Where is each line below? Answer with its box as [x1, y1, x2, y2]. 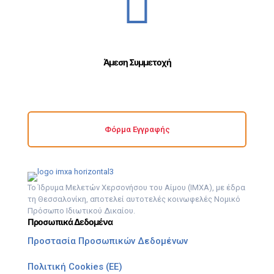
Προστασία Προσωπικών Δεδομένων [28, 235, 188, 247]
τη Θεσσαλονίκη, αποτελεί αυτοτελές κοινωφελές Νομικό [28, 194, 240, 204]
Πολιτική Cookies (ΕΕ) [28, 261, 122, 273]
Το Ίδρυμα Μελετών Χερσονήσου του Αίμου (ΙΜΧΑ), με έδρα [28, 183, 245, 193]
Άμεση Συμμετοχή [103, 57, 171, 68]
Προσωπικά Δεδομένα [28, 217, 113, 228]
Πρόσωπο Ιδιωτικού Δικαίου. [28, 206, 135, 216]
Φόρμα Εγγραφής [104, 125, 170, 135]
